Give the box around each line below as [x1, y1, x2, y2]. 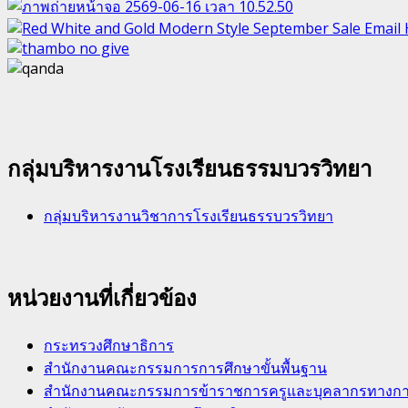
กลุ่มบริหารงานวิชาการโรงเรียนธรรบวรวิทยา [44, 206, 333, 227]
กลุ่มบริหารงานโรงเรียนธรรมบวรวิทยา [7, 153, 372, 184]
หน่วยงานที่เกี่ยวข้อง [7, 281, 197, 312]
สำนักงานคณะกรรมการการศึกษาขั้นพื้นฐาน [44, 357, 327, 378]
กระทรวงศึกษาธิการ [44, 334, 174, 355]
